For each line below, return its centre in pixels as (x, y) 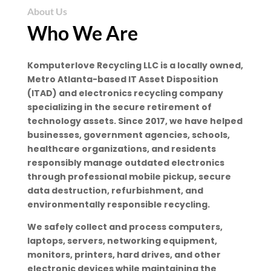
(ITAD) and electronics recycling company (125, 93)
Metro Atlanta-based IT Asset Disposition (122, 80)
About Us (47, 11)
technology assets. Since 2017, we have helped (135, 121)
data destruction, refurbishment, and (115, 191)
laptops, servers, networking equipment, (122, 241)
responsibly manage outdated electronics (126, 163)
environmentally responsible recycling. (118, 205)
